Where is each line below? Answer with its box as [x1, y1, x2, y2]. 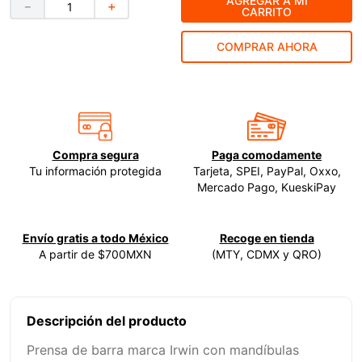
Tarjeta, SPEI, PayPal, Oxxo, [192, 164, 341, 179]
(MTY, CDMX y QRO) [212, 247, 322, 262]
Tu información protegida [29, 164, 162, 179]
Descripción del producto [27, 313, 187, 330]
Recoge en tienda [219, 231, 314, 246]
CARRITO [242, 4, 292, 19]
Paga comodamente [212, 148, 322, 162]
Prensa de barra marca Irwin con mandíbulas [27, 342, 299, 359]
